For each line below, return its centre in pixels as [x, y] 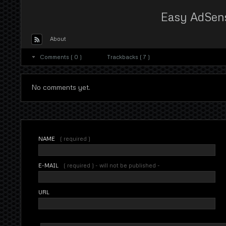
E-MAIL [49, 165]
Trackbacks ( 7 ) [128, 56]
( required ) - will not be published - [112, 165]
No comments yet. [61, 87]
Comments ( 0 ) [61, 56]
